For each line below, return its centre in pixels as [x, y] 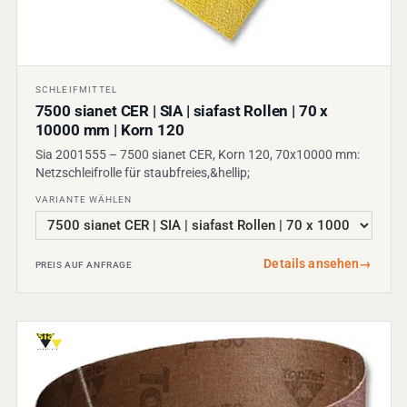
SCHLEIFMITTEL [76, 90]
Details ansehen [312, 264]
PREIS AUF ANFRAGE [84, 265]
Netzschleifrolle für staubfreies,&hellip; [142, 173]
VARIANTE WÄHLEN [83, 200]
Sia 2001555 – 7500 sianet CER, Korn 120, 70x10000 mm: [197, 155]
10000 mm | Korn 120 [109, 131]
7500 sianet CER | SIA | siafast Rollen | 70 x [182, 112]
